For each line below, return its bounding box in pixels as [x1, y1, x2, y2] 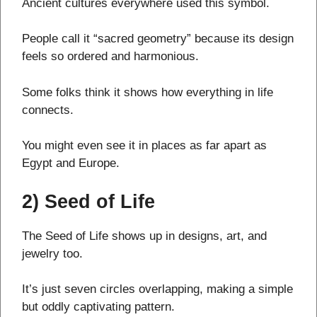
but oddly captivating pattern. [22, 300, 175, 314]
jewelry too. [22, 246, 83, 260]
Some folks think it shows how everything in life [22, 85, 273, 99]
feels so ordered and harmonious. [22, 50, 199, 64]
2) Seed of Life [22, 190, 155, 212]
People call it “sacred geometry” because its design [22, 32, 294, 46]
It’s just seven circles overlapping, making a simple [22, 282, 293, 296]
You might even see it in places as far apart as [22, 139, 267, 153]
